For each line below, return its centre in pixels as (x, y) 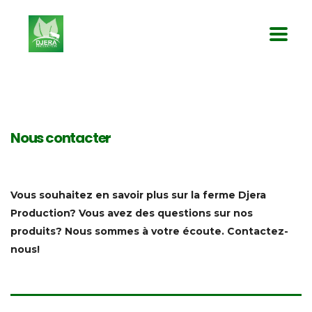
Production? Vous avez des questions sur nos (132, 213)
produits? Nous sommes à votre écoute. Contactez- (149, 231)
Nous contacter (61, 138)
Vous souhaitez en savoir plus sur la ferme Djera (138, 195)
